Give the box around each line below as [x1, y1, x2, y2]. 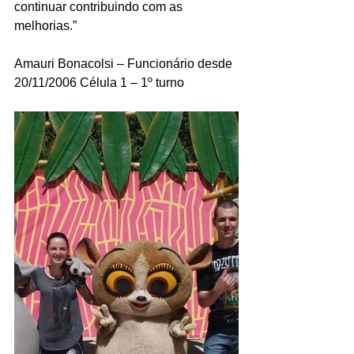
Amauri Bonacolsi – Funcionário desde [14, 57, 235, 70]
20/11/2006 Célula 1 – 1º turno [14, 76, 184, 89]
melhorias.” [14, 19, 77, 32]
